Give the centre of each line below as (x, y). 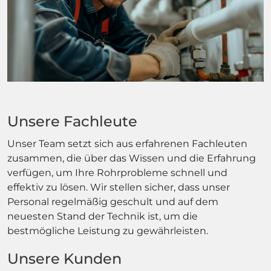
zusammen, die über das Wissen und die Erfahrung (132, 158)
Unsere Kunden (64, 258)
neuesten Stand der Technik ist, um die (103, 216)
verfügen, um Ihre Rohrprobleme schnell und (117, 172)
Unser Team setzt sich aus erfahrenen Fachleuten (127, 143)
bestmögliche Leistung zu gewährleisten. (108, 230)
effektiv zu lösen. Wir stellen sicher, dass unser (119, 187)
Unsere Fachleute (72, 121)
